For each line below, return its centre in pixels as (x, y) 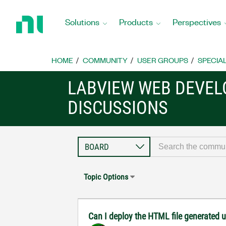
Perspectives (197, 21)
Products (136, 21)
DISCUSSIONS (118, 108)
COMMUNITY (105, 60)
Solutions (82, 21)
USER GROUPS (163, 60)
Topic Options (106, 177)
